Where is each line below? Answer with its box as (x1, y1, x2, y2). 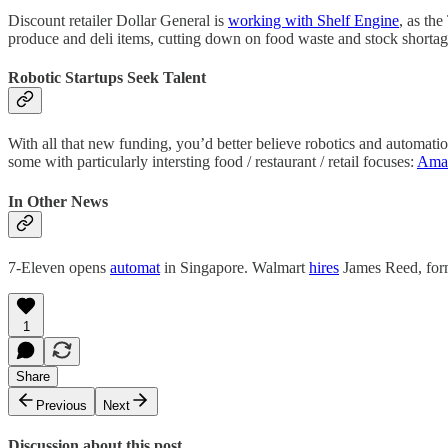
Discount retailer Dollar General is (8, 11, 228, 29)
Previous (36, 397, 87, 413)
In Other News (8, 192, 108, 210)
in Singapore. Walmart (160, 258, 309, 276)
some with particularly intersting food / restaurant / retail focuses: (8, 153, 417, 171)
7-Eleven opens (8, 258, 110, 276)
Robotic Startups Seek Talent (8, 69, 206, 87)
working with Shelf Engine (228, 11, 399, 29)
